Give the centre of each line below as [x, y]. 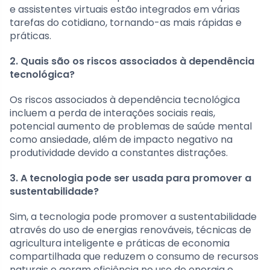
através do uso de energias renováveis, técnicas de [130, 230]
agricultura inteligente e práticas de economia [120, 243]
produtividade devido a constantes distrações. [119, 152]
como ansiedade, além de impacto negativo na [121, 139]
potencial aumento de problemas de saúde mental [131, 126]
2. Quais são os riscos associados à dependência [132, 61]
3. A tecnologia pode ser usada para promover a [130, 178]
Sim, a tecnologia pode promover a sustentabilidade [133, 216]
